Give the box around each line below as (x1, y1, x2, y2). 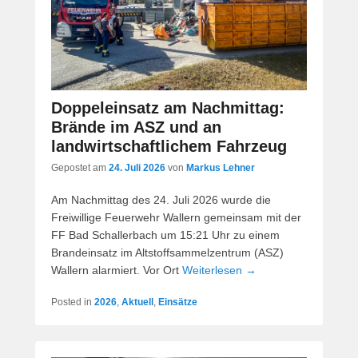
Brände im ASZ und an (51, 118, 221, 137)
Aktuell (121, 296, 153, 308)
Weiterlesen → (182, 264, 257, 277)
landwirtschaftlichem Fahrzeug (51, 137, 287, 156)
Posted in (51, 296, 92, 308)
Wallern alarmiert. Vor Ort (51, 264, 182, 277)
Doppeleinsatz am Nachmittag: (51, 99, 284, 117)
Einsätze (158, 296, 197, 308)
